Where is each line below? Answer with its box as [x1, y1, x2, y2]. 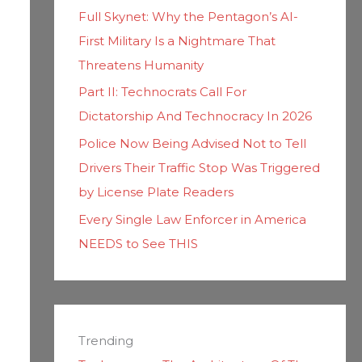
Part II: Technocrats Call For [78, 84, 246, 100]
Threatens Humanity [78, 57, 204, 73]
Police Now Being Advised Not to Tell [78, 136, 306, 151]
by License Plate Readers [78, 184, 234, 200]
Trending [78, 332, 133, 348]
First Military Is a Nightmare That [78, 32, 276, 48]
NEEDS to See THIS [78, 235, 198, 251]
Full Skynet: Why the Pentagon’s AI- [78, 8, 298, 24]
